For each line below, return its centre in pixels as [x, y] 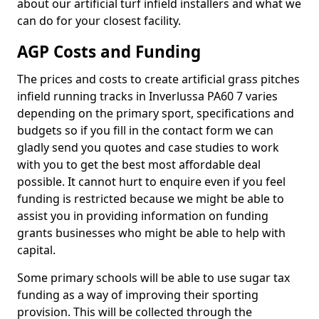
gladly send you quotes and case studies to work [148, 147]
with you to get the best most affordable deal [139, 164]
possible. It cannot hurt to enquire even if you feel [151, 182]
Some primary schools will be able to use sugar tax [153, 278]
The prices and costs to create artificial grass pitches [158, 79]
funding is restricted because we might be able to [151, 199]
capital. [36, 250]
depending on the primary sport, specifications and [156, 113]
